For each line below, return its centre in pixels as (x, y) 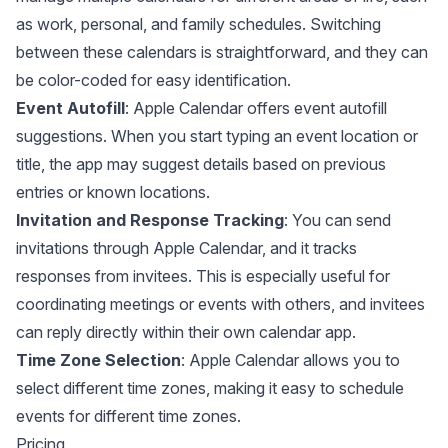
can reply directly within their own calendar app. (186, 331)
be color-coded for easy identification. (153, 79)
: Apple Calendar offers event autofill (256, 107)
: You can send (337, 219)
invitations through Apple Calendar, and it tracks (186, 247)
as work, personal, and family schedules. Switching (198, 23)
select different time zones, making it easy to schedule (210, 387)
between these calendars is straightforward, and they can (222, 51)
